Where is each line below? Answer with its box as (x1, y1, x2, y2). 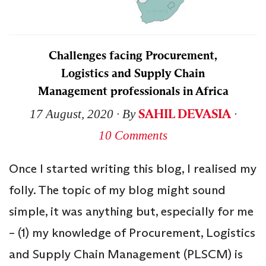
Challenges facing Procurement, (49, 48, 217, 64)
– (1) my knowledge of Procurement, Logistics (9, 225, 255, 241)
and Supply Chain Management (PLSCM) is (9, 246, 243, 262)
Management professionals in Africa (37, 84, 229, 99)
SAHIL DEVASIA (138, 106, 231, 122)
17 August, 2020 (29, 107, 113, 122)
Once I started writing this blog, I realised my (9, 161, 256, 177)
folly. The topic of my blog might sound (9, 182, 226, 198)
